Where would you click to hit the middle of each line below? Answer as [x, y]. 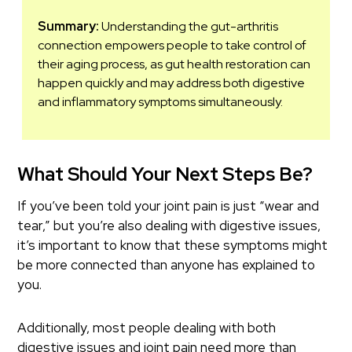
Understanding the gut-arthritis [189, 27]
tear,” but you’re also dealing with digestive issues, [169, 226]
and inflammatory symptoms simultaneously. [161, 102]
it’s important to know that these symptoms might [173, 246]
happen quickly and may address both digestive [172, 83]
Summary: [69, 27]
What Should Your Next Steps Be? [165, 174]
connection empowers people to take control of [172, 46]
